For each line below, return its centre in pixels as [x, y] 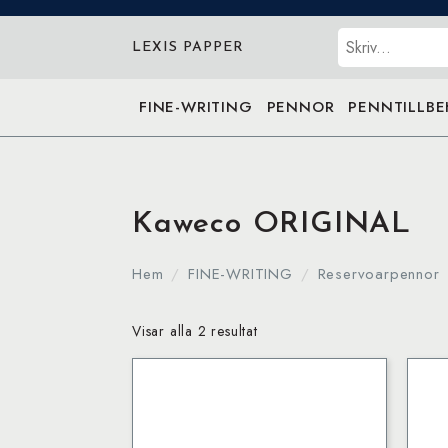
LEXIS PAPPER [188, 47]
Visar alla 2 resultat [195, 331]
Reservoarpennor [378, 274]
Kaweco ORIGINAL [271, 224]
